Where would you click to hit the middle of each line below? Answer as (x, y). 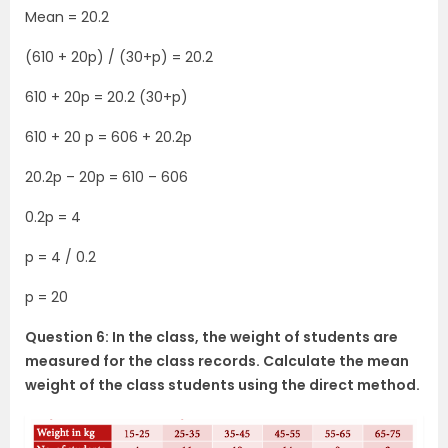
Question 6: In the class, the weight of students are (211, 336)
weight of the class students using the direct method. (222, 384)
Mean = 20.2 (67, 16)
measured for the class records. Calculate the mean (217, 360)
